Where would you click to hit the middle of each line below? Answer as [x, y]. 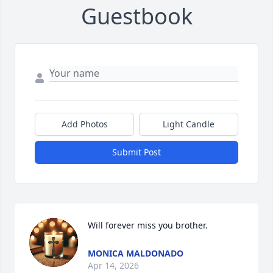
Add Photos [84, 124]
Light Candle [189, 124]
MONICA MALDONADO [136, 253]
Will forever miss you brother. [148, 225]
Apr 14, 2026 [113, 266]
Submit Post [136, 152]
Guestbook [136, 16]
